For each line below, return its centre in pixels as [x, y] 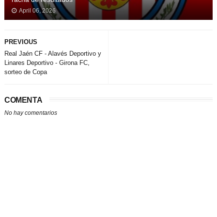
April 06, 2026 [37, 11]
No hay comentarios [31, 113]
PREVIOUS [21, 42]
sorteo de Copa [25, 72]
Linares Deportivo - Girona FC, [47, 63]
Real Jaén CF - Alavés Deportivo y [53, 54]
